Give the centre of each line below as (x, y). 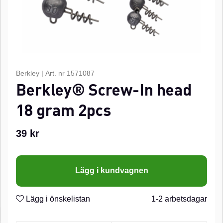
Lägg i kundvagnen (111, 171)
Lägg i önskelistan (57, 199)
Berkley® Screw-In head (104, 89)
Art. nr (56, 73)
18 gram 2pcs (63, 110)
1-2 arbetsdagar (179, 199)
